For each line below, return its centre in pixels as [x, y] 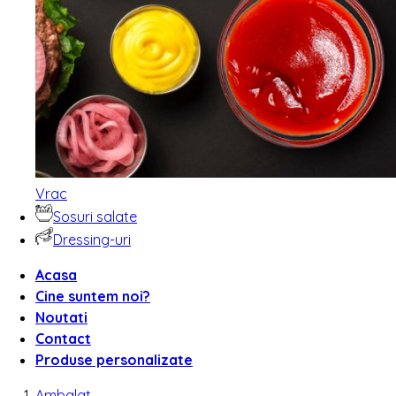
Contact [63, 338]
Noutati [61, 317]
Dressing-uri [92, 239]
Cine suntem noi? [93, 296]
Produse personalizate [114, 359]
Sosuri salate [95, 216]
